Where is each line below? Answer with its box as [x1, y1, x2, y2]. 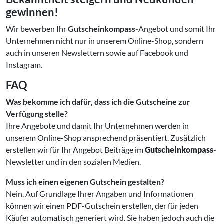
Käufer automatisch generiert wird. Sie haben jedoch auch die [6, 212, 214, 222]
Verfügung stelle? [6, 108, 68, 118]
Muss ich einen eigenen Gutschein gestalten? [6, 176, 164, 186]
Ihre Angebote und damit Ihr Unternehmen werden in [6, 120, 189, 130]
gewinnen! [6, 5, 58, 19]
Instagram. [6, 59, 42, 69]
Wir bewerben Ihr [6, 23, 68, 33]
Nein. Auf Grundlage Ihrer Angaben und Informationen [6, 188, 193, 198]
